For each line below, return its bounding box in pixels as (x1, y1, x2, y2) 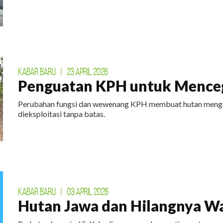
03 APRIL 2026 (67, 186, 109, 197)
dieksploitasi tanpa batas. (18, 109, 106, 118)
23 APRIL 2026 (67, 66, 109, 77)
